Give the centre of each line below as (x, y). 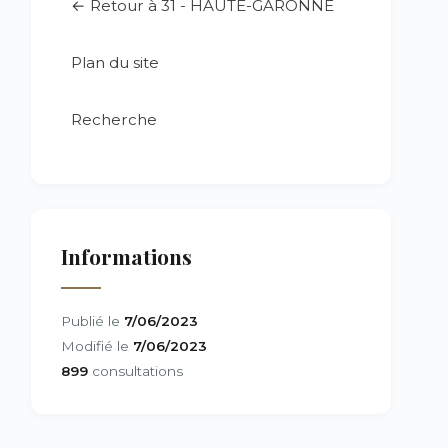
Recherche (114, 119)
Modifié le (97, 346)
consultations (135, 371)
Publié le (92, 321)
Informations (126, 256)
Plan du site (115, 62)
